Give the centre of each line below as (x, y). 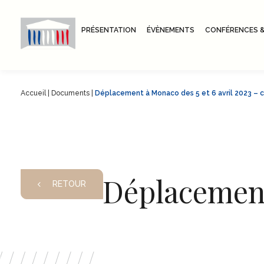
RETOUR (69, 184)
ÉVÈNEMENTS (170, 30)
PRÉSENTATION (109, 30)
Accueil (33, 93)
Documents (70, 93)
